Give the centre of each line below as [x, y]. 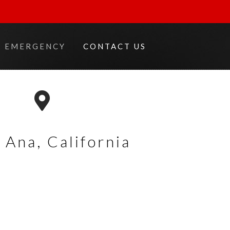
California [86, 141]
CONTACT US [114, 46]
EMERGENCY [35, 46]
